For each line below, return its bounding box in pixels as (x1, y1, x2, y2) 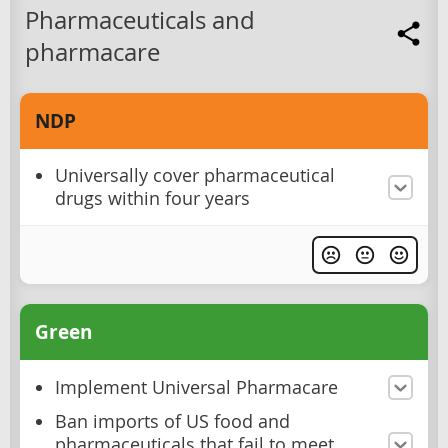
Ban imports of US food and (55, 410, 290, 434)
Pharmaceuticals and (25, 4, 255, 37)
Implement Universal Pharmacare (55, 376, 338, 400)
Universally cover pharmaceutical (55, 164, 335, 188)
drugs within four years (55, 187, 250, 211)
